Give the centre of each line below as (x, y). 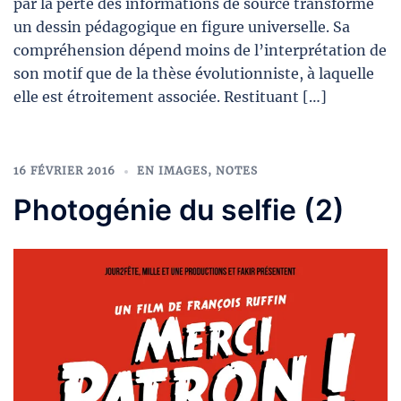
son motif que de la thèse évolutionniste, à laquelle (194, 74)
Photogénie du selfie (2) (179, 210)
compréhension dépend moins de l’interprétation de (200, 51)
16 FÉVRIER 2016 (64, 171)
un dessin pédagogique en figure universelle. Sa (182, 27)
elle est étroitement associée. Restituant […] (170, 97)
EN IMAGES (172, 171)
